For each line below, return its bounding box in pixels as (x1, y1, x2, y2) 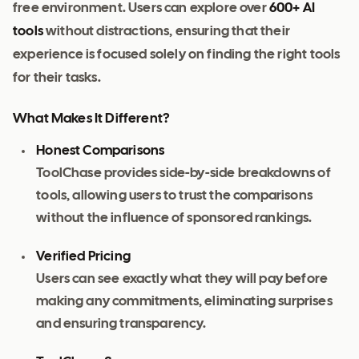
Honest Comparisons (36, 145, 165, 158)
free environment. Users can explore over (13, 2, 269, 15)
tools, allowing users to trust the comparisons (36, 190, 313, 203)
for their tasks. (13, 72, 101, 85)
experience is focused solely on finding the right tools (13, 49, 341, 62)
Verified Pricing (36, 251, 131, 264)
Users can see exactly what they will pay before (36, 273, 329, 286)
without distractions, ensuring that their (42, 26, 290, 38)
